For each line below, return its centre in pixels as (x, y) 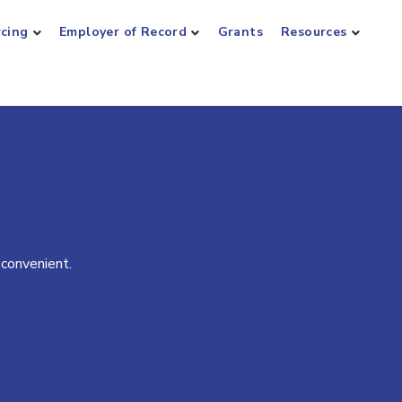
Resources (314, 32)
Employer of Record (123, 32)
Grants (240, 32)
